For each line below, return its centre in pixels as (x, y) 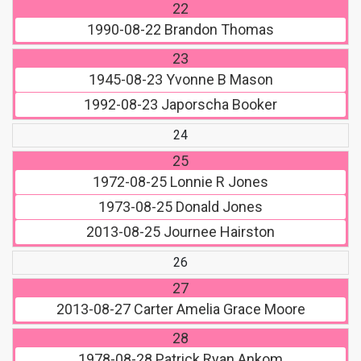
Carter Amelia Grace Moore (218, 309)
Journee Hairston (218, 232)
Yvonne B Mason (218, 80)
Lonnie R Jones (218, 182)
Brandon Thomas (218, 30)
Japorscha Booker (218, 105)
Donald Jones (218, 207)
